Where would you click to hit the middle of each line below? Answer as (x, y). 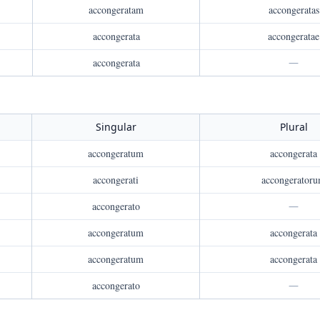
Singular (116, 127)
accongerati (116, 180)
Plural (294, 127)
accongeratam (116, 10)
